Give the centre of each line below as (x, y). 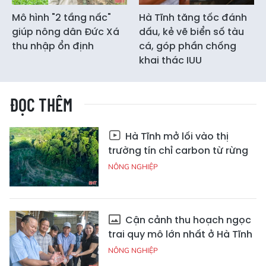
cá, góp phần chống (188, 46)
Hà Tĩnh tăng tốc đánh (193, 17)
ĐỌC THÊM (41, 104)
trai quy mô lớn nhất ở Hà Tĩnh (180, 234)
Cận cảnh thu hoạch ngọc (187, 220)
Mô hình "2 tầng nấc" (61, 17)
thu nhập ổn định (53, 46)
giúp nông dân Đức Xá (66, 31)
